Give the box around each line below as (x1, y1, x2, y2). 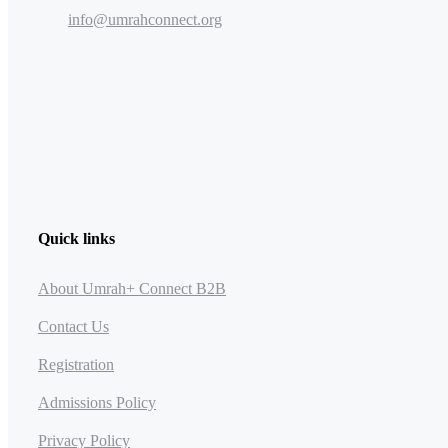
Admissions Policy (38, 393, 156, 411)
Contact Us (38, 317, 109, 335)
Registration (38, 355, 114, 373)
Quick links (38, 230, 115, 248)
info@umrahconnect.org (68, 11, 222, 29)
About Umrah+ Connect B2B (38, 279, 226, 297)
